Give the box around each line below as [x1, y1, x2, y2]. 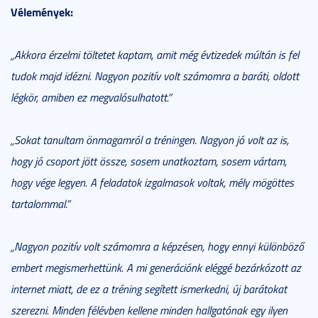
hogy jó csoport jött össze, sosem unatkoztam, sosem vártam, [11, 153, 287, 170]
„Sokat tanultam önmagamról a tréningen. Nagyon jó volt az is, [11, 132, 289, 148]
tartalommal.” [11, 196, 70, 212]
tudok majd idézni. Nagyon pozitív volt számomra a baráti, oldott [11, 68, 299, 84]
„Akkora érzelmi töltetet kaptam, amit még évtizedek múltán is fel [11, 47, 299, 63]
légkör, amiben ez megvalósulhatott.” [11, 89, 171, 106]
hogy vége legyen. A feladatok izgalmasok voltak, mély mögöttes [11, 175, 294, 191]
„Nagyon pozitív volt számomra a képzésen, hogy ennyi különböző [11, 238, 304, 255]
